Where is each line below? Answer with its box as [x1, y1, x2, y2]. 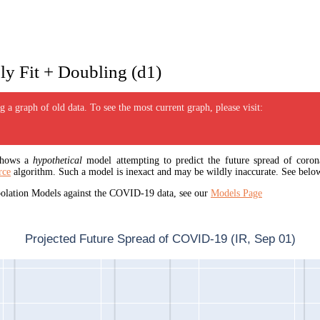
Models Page [210, 188, 262, 199]
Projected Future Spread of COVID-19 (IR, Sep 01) [24, 232, 296, 246]
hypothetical [33, 155, 83, 166]
